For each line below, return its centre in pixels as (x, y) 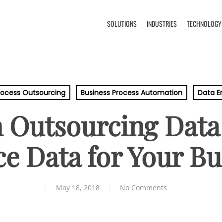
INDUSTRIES (162, 23)
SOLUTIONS (122, 23)
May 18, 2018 (78, 188)
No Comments (143, 188)
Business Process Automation (131, 93)
